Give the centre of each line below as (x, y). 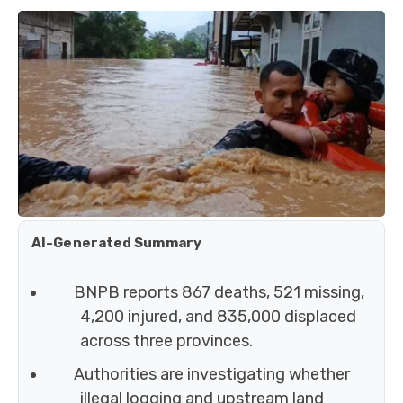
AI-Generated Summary (116, 243)
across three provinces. (166, 341)
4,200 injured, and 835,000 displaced (218, 317)
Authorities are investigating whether (211, 375)
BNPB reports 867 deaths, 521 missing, (219, 293)
